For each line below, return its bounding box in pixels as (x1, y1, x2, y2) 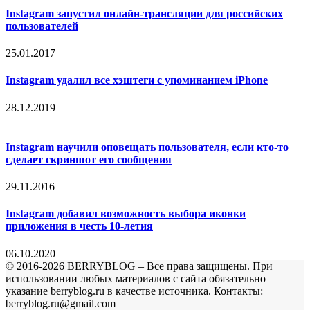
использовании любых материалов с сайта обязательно (6, 272, 266, 284)
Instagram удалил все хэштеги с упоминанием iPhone (6, 74, 268, 86)
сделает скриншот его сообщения (6, 153, 172, 165)
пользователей (6, 19, 78, 32)
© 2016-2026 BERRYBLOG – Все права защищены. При (6, 259, 273, 272)
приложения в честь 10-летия (6, 220, 153, 232)
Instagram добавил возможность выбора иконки (6, 208, 246, 220)
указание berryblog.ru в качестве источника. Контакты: (6, 284, 263, 297)
